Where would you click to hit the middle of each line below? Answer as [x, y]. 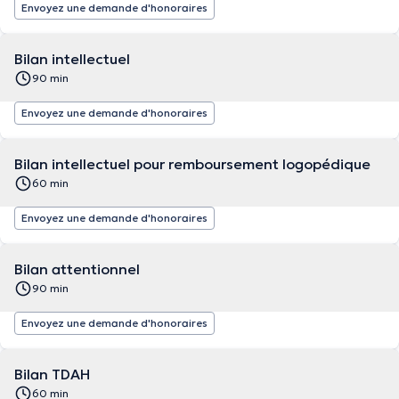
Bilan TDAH [52, 374]
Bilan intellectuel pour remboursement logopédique [192, 164]
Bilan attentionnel [77, 269]
